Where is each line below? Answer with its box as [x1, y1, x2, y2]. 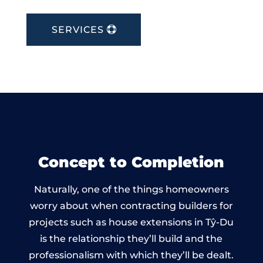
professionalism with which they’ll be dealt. [29, 249, 234, 261]
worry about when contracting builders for [29, 200, 233, 211]
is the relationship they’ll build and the [40, 232, 223, 244]
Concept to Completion [38, 153, 225, 171]
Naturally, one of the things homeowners [33, 183, 229, 195]
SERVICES [51, 23, 104, 35]
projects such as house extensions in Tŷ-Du [29, 216, 234, 228]
